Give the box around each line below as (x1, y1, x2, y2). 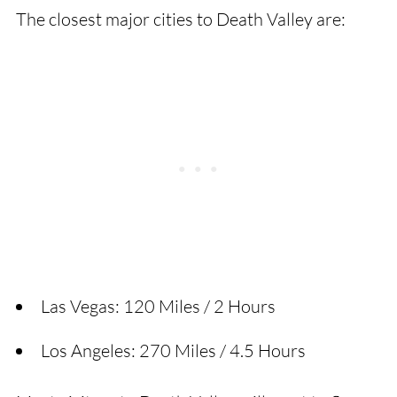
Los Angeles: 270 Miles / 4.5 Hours (40, 339, 306, 362)
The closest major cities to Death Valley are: (15, 8, 346, 31)
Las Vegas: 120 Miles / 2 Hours (40, 295, 276, 318)
